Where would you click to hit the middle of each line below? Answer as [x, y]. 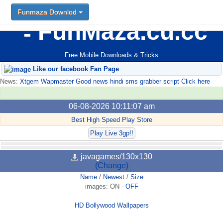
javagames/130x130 [115, 157]
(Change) [111, 166]
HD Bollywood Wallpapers [111, 206]
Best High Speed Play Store [111, 120]
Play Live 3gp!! [111, 133]
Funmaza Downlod [48, 12]
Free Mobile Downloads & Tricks [111, 55]
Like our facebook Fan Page [75, 69]
